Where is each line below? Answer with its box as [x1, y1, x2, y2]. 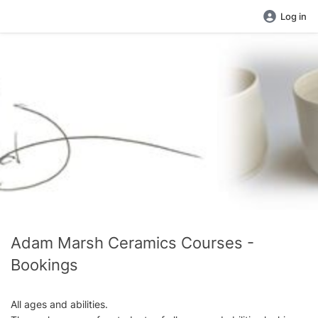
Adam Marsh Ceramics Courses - [11, 233, 254, 252]
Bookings [11, 255, 78, 274]
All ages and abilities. [11, 298, 108, 310]
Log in [280, 11, 307, 22]
